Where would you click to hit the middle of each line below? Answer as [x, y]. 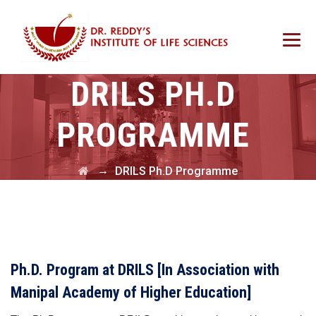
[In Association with [218, 270]
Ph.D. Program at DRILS [84, 270]
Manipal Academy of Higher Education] [131, 292]
